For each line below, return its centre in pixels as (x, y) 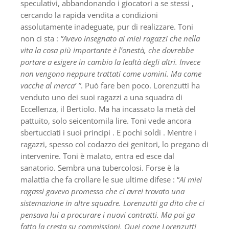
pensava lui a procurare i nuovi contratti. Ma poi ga (108, 214)
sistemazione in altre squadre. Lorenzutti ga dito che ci (112, 203)
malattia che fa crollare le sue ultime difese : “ (100, 179)
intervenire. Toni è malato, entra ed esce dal (97, 156)
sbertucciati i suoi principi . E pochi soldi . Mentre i (108, 132)
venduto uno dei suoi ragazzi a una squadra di (101, 97)
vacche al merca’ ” (51, 85)
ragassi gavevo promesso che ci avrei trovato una (102, 191)
